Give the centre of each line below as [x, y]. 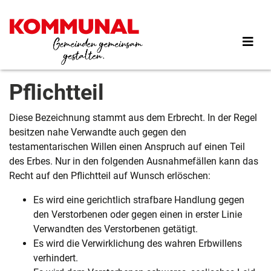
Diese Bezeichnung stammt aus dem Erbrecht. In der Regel [133, 118]
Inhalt [148, 37]
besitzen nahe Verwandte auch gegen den [98, 132]
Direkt [148, 8]
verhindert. [56, 258]
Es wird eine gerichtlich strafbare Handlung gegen [139, 200]
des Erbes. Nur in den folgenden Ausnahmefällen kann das [134, 162]
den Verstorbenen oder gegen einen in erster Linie [138, 215]
